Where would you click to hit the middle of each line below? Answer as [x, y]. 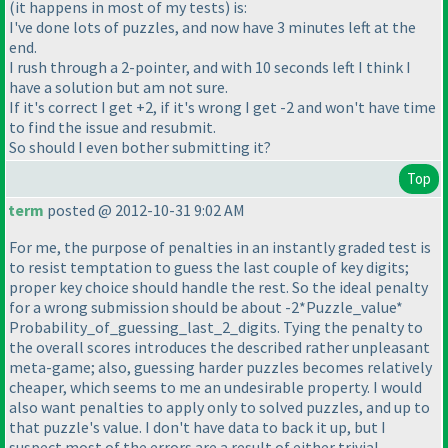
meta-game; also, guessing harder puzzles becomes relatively [220, 367]
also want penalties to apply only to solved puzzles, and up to [219, 407]
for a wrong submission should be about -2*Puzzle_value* [206, 307]
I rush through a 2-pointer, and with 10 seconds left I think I [210, 66]
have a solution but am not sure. [118, 86]
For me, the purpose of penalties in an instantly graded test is [220, 247]
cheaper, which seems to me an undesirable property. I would [215, 387]
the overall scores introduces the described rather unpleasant [219, 347]
